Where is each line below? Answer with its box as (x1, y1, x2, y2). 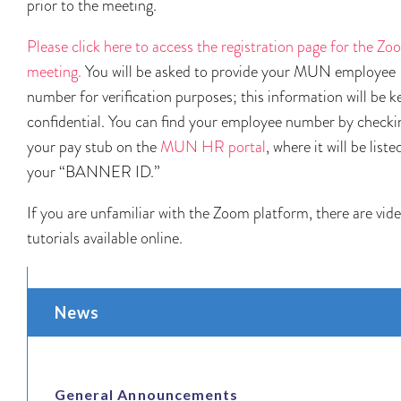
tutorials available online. (27, 226, 183, 249)
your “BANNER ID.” (27, 160, 160, 183)
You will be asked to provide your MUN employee (81, 60, 396, 82)
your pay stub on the (27, 135, 160, 158)
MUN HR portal (160, 135, 266, 158)
